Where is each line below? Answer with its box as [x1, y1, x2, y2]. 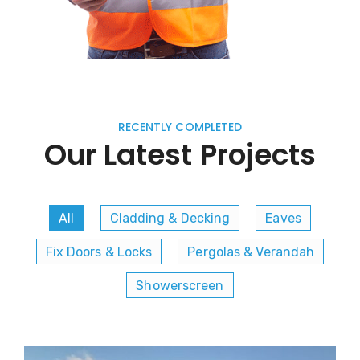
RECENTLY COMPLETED [117, 119, 243, 136]
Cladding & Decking [109, 211, 231, 227]
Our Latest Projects [43, 134, 317, 176]
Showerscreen [136, 278, 224, 294]
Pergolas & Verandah [187, 244, 315, 260]
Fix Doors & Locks [45, 244, 153, 260]
